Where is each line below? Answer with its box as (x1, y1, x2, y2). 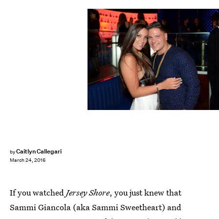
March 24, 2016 (10, 157, 45, 164)
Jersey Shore (66, 187, 109, 198)
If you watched (10, 187, 66, 198)
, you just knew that (109, 187, 181, 198)
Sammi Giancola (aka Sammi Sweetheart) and (10, 201, 181, 213)
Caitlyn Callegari (16, 147, 62, 155)
